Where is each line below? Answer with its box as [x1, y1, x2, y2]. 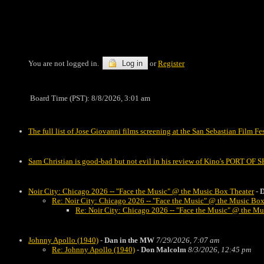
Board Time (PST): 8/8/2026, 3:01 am [28, 94, 154, 103]
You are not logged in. [28, 59, 103, 68]
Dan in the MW [104, 236, 154, 245]
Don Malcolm [141, 245, 186, 254]
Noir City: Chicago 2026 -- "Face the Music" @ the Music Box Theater [28, 187, 254, 196]
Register [158, 59, 184, 68]
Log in [120, 59, 143, 68]
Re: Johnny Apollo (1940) [52, 245, 135, 254]
